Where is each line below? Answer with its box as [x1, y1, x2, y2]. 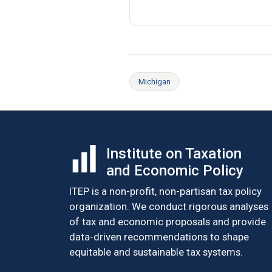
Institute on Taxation [106, 145, 242, 162]
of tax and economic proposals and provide [69, 216, 266, 228]
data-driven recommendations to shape [69, 231, 249, 243]
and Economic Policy [106, 162, 243, 179]
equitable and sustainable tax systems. [69, 246, 243, 258]
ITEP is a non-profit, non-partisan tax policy [69, 185, 262, 197]
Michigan [138, 77, 171, 86]
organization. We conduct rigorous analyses [69, 200, 268, 212]
